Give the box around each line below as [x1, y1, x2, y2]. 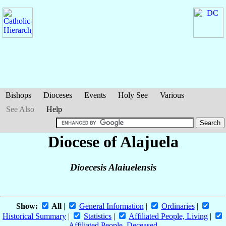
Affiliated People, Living [129, 212, 208, 221]
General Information [79, 202, 144, 211]
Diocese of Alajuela [47, 133, 179, 151]
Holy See [118, 91, 148, 99]
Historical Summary [3, 212, 66, 221]
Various [160, 91, 184, 99]
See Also [6, 105, 34, 114]
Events [84, 91, 106, 99]
